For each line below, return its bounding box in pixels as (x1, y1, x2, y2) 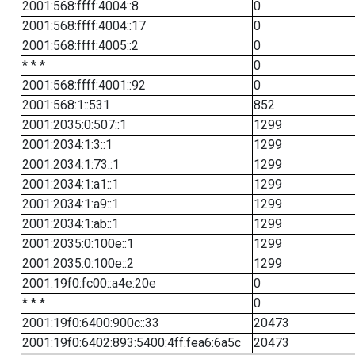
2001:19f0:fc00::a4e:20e (21, 276, 156, 291)
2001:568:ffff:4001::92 (21, 78, 146, 93)
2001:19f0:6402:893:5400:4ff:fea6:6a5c (21, 335, 241, 350)
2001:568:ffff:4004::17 (21, 18, 146, 33)
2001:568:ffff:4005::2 (21, 38, 139, 53)
